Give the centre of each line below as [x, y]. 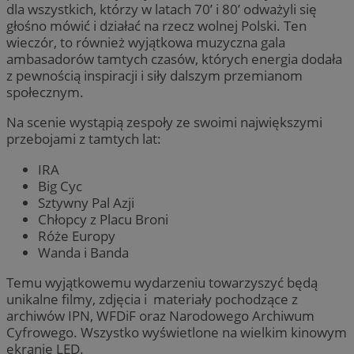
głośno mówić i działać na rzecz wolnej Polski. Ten [156, 26]
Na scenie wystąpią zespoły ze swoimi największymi [164, 122]
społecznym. [45, 92]
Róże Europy [77, 235]
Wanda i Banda [83, 252]
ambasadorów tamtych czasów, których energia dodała [174, 59]
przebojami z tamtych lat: [84, 139]
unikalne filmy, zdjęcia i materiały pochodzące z [152, 299]
